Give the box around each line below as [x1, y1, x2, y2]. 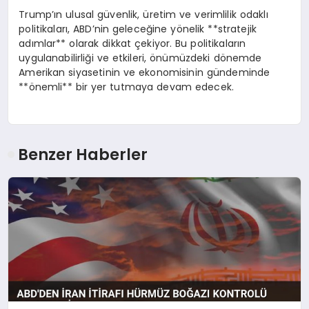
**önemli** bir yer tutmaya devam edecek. [19, 79, 234, 94]
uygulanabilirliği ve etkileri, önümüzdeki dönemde [19, 50, 262, 65]
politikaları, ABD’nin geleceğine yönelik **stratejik [19, 21, 257, 36]
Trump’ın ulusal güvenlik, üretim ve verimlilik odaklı [19, 7, 268, 21]
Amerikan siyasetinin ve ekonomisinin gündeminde [19, 65, 270, 79]
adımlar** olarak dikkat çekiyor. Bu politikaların [19, 36, 246, 50]
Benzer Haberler [18, 143, 148, 166]
